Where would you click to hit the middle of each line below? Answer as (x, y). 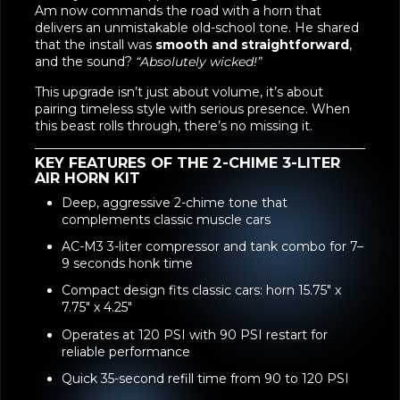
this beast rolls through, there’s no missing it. (174, 126)
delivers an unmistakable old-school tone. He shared (197, 28)
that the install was (95, 45)
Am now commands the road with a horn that (178, 11)
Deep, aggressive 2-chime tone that (175, 203)
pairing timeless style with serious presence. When (192, 109)
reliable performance (126, 351)
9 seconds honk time (127, 264)
